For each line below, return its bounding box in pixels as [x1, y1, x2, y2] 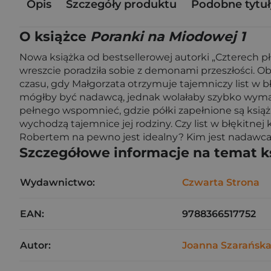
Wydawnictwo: [20, 177, 95, 188]
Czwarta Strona [182, 177, 260, 188]
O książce [19, 28, 90, 45]
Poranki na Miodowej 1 [90, 28, 246, 45]
